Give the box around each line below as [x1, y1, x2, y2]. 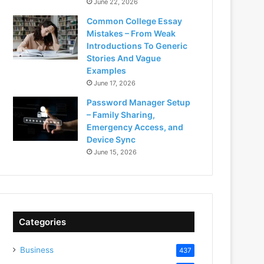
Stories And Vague [87, 52, 161, 63]
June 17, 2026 [94, 78, 136, 87]
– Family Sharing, [87, 109, 156, 120]
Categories [19, 216, 67, 227]
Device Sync [87, 134, 136, 144]
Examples [87, 65, 127, 75]
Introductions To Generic [87, 40, 188, 51]
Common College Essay [87, 15, 183, 26]
